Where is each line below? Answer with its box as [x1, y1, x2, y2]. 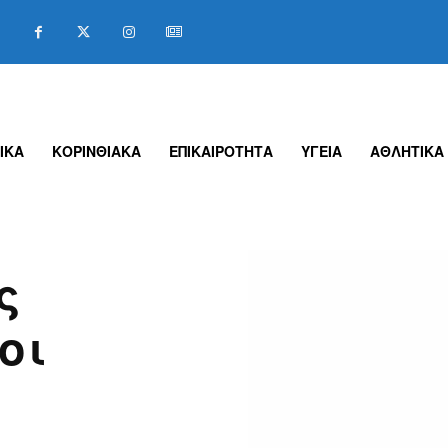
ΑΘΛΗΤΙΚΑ [370, 141, 445, 162]
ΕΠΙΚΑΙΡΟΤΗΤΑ [169, 141, 274, 162]
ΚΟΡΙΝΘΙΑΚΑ [52, 141, 142, 162]
